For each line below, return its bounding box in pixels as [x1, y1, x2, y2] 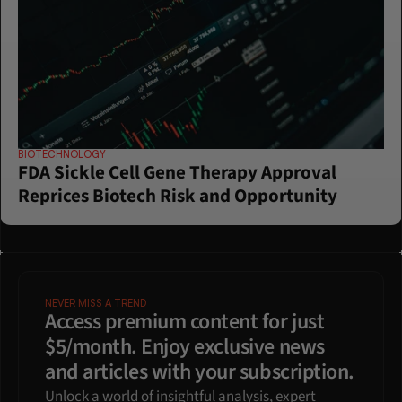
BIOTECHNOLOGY [18, 148, 106, 162]
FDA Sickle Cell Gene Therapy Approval [18, 159, 336, 187]
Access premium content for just [45, 306, 325, 338]
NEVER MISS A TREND [45, 297, 146, 310]
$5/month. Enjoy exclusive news [45, 331, 325, 363]
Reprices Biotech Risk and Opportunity [18, 182, 337, 210]
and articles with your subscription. [45, 356, 354, 389]
